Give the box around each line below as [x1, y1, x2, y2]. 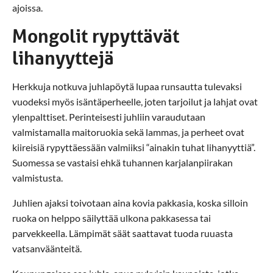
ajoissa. [12, 1, 43, 13]
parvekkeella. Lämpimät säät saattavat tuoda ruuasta [12, 227, 233, 239]
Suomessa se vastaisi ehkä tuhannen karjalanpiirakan [12, 156, 233, 168]
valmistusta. [12, 171, 63, 183]
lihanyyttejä [12, 46, 114, 69]
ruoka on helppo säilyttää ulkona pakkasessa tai [12, 211, 211, 224]
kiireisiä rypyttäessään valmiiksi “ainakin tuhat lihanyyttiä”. [12, 141, 255, 153]
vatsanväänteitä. [12, 242, 82, 254]
